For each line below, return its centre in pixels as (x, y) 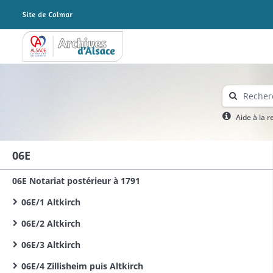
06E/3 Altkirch (51, 245)
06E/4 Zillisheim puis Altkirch (82, 266)
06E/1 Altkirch (51, 202)
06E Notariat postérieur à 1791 (76, 181)
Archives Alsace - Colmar (72, 50)
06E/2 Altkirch (51, 223)
